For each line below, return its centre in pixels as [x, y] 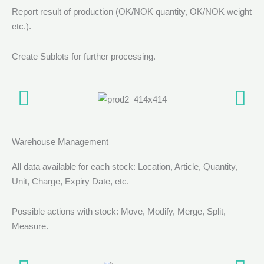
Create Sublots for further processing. [84, 56]
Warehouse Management [60, 141]
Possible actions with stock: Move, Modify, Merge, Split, [119, 211]
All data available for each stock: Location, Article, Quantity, [125, 166]
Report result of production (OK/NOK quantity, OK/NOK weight [132, 11]
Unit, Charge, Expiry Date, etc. [70, 181]
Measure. [30, 226]
